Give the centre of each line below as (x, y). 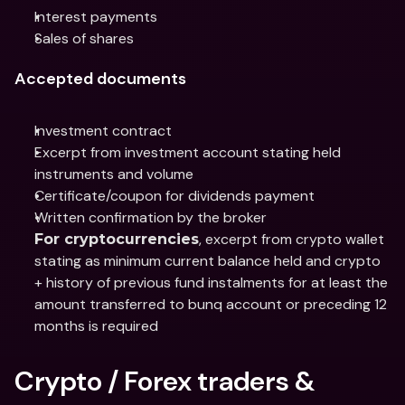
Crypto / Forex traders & (165, 381)
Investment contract (103, 131)
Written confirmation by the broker (151, 217)
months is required (96, 326)
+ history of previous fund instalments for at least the (211, 283)
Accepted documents (100, 79)
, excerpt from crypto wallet (292, 239)
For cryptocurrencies (117, 239)
